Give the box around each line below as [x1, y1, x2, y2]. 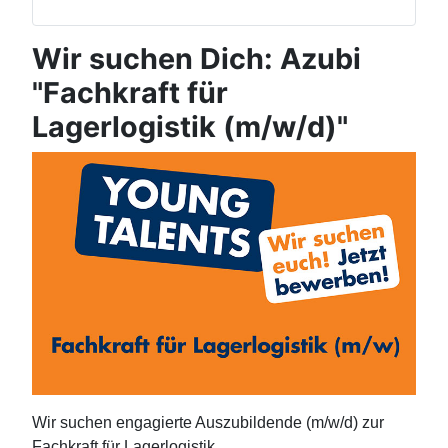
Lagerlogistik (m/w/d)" [32, 109, 348, 145]
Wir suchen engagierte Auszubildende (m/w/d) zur [32, 413, 384, 431]
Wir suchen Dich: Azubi [32, 41, 361, 77]
